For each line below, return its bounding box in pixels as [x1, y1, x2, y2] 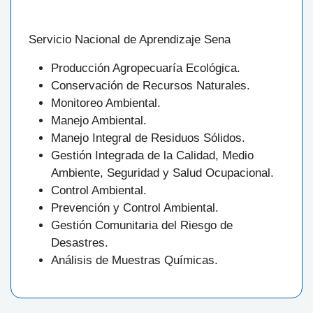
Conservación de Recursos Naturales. [51, 78, 250, 92]
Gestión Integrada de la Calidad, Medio [51, 148, 254, 162]
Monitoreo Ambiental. [51, 96, 161, 110]
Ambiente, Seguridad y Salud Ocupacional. [51, 166, 274, 180]
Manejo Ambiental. [51, 113, 147, 127]
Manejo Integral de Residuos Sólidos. [51, 131, 245, 145]
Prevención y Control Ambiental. [51, 201, 219, 214]
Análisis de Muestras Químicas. [51, 253, 218, 267]
